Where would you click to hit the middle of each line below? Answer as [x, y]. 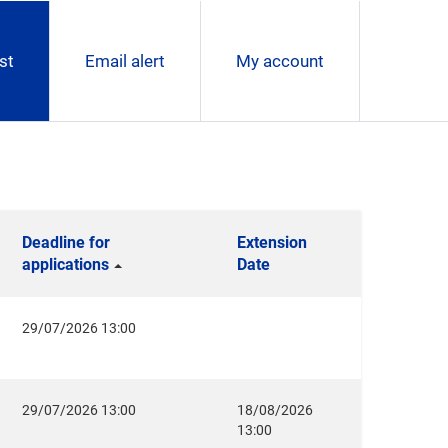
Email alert [125, 61]
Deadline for [66, 242]
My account [280, 61]
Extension [272, 242]
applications [65, 264]
